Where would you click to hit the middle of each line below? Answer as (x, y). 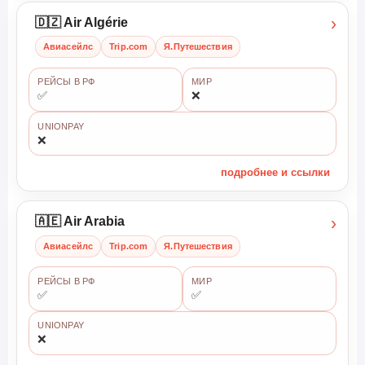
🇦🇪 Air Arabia (79, 222)
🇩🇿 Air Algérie (81, 22)
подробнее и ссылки (276, 173)
